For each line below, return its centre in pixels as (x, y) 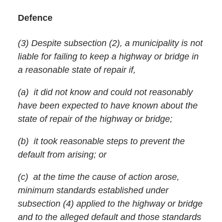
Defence (35, 18)
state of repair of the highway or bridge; (95, 119)
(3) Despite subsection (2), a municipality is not (110, 43)
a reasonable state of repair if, (77, 70)
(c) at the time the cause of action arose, (98, 177)
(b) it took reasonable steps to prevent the (101, 141)
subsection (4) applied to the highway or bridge (110, 204)
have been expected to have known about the (108, 106)
